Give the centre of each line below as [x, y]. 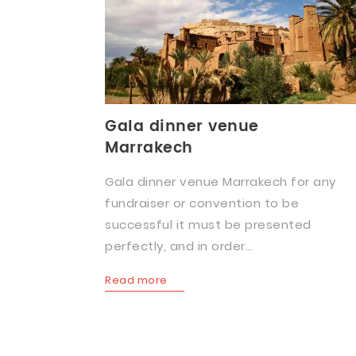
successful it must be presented [208, 224]
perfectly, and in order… [179, 246]
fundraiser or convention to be [202, 203]
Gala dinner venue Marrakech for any [221, 182]
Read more [136, 280]
